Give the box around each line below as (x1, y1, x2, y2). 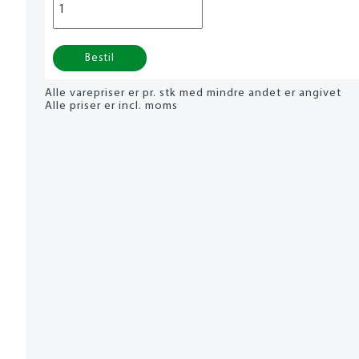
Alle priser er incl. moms (45, 99, 178, 112)
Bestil (85, 52, 115, 63)
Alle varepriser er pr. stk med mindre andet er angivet (45, 87, 341, 99)
